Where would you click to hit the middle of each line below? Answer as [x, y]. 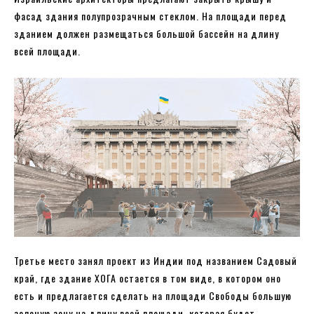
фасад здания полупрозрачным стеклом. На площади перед [150, 15]
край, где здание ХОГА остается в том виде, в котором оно [148, 278]
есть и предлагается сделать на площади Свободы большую [153, 295]
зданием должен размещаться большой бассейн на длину [146, 33]
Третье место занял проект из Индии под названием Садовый [156, 260]
